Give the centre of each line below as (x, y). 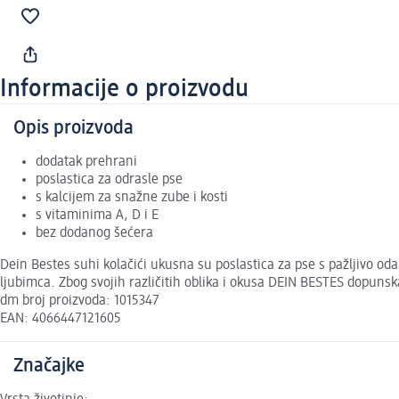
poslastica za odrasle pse (109, 180)
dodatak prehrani (86, 163)
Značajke (49, 366)
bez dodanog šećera (94, 234)
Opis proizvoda (73, 129)
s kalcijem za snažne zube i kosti (132, 198)
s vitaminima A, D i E (97, 216)
